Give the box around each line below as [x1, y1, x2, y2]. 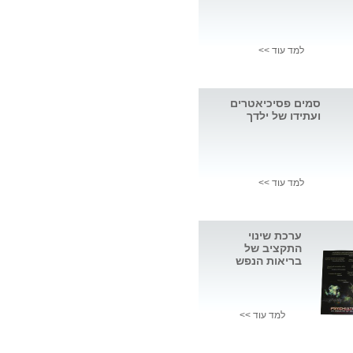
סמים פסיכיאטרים [230, 97, 321, 110]
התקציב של [244, 242, 302, 255]
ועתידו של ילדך [247, 110, 321, 123]
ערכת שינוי [248, 229, 302, 243]
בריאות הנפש [236, 255, 302, 268]
